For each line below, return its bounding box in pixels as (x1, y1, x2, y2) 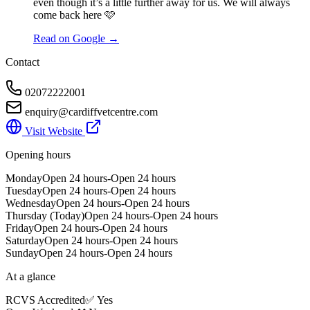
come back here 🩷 (33, 8, 116, 21)
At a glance (6, 270, 55, 282)
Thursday (6, 209, 47, 221)
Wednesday (6, 197, 56, 209)
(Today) (47, 209, 84, 221)
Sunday (6, 246, 39, 259)
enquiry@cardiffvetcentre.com (25, 105, 158, 118)
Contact (6, 55, 39, 68)
